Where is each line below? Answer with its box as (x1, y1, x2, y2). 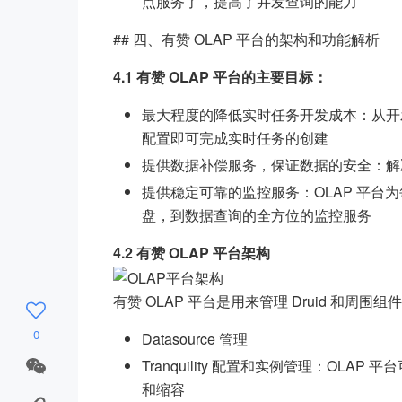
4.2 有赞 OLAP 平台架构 (112, 242, 270, 263)
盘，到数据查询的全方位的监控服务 (141, 205, 371, 225)
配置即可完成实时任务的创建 (141, 127, 328, 148)
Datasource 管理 (141, 328, 248, 349)
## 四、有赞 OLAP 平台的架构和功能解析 (112, 29, 380, 49)
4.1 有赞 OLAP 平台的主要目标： (112, 66, 328, 87)
